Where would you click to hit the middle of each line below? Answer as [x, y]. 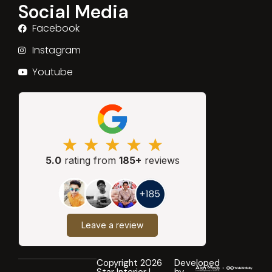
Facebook [56, 29]
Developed [197, 263]
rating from [90, 161]
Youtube [52, 72]
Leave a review [113, 225]
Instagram [56, 50]
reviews [160, 161]
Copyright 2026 [129, 263]
